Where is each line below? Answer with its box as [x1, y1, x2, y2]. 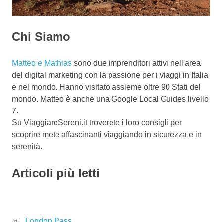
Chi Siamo [12, 29, 70, 43]
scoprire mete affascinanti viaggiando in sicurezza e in [12, 130, 202, 139]
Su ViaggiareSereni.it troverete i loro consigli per [12, 118, 182, 127]
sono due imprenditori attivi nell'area [72, 58, 201, 67]
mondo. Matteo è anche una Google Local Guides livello [12, 94, 209, 103]
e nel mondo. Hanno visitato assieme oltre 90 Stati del [12, 82, 201, 91]
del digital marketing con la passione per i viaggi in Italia [12, 70, 208, 79]
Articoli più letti [12, 166, 100, 180]
